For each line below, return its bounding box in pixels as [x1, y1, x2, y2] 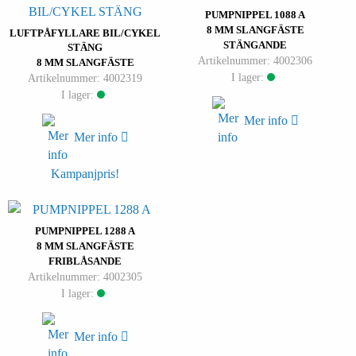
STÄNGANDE [223, 39, 287, 52]
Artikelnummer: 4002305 [28, 270, 142, 284]
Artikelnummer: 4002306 [198, 54, 312, 68]
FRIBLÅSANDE [48, 255, 122, 268]
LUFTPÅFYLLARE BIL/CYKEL [10, 26, 161, 39]
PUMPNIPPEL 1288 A [35, 225, 135, 238]
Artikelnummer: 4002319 [28, 71, 142, 84]
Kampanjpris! [51, 166, 119, 180]
